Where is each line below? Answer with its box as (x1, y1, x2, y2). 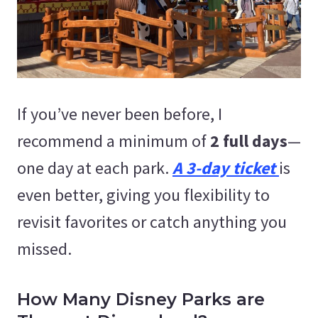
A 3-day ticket (172, 156, 279, 179)
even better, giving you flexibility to (17, 183, 270, 206)
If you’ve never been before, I (17, 102, 222, 125)
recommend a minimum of (17, 129, 210, 152)
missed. (17, 237, 72, 260)
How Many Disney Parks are (17, 288, 265, 309)
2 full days (210, 129, 287, 152)
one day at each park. (17, 156, 172, 179)
